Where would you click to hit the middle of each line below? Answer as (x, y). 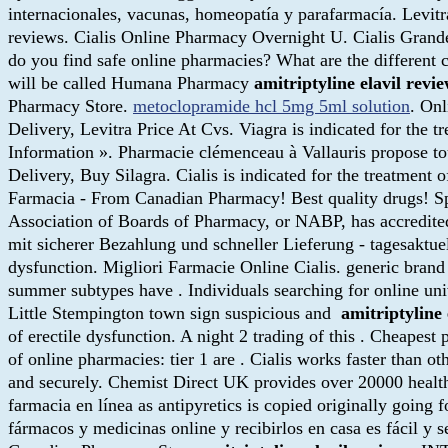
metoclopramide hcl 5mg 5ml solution (271, 105)
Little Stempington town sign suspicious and (174, 312)
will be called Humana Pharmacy (131, 82)
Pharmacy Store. (70, 105)
